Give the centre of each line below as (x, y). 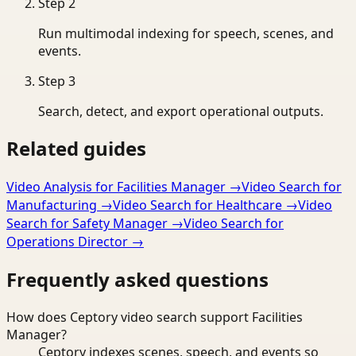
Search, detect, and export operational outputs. (181, 111)
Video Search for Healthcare (197, 205)
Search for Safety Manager (87, 224)
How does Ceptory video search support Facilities (155, 317)
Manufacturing (52, 205)
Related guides (76, 149)
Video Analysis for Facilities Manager (116, 187)
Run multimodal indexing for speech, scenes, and (186, 33)
